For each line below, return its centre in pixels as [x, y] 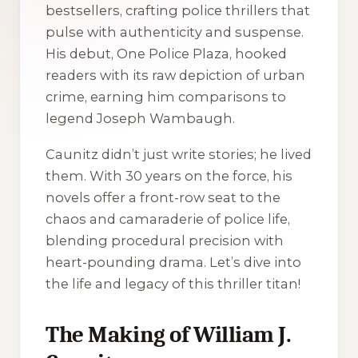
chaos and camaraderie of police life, [168, 219]
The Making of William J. [169, 334]
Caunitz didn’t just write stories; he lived [179, 154]
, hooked [258, 54]
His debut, [81, 54]
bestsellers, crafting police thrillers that [178, 11]
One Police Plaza [173, 54]
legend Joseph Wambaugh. [140, 119]
